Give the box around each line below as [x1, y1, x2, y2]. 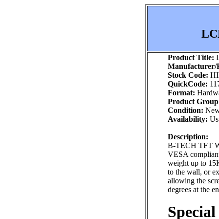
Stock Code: [168, 71, 208, 79]
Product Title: [168, 53, 214, 62]
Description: [168, 132, 208, 141]
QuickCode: [168, 80, 208, 88]
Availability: [168, 115, 208, 123]
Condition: [168, 106, 203, 114]
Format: [168, 88, 195, 97]
